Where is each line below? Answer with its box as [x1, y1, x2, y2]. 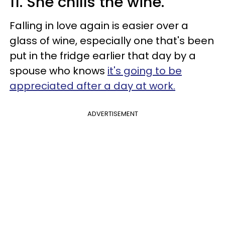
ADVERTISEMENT [87, 108, 138, 119]
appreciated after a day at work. [10, 78, 175, 93]
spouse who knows [10, 63, 107, 78]
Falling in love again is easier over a [10, 18, 188, 33]
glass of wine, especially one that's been [10, 33, 214, 48]
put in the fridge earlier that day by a [10, 48, 196, 63]
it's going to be [107, 63, 182, 78]
